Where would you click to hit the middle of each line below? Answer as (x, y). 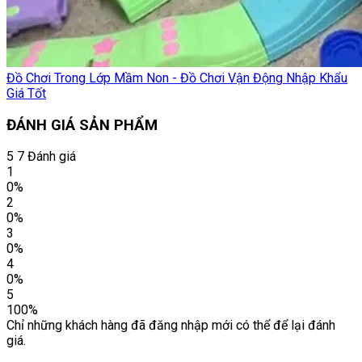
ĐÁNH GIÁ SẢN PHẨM (82, 125)
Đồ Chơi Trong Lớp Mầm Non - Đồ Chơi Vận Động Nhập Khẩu (177, 78)
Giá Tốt (26, 93)
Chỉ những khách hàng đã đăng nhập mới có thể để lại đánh (171, 326)
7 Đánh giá (46, 157)
